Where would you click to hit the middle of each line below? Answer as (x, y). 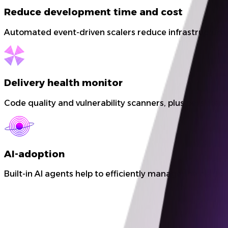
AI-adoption (34, 154)
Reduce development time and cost (93, 12)
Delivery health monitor (63, 83)
